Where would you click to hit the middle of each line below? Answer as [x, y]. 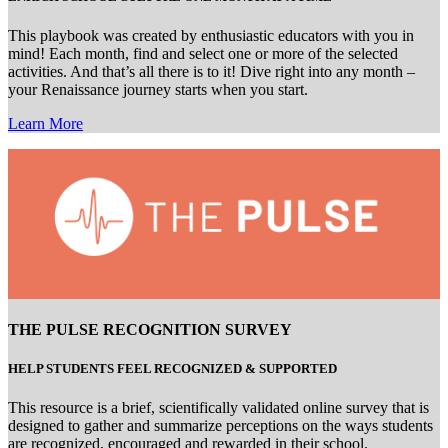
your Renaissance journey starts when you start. [158, 90]
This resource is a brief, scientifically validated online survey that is [218, 407]
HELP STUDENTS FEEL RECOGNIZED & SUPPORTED [172, 368]
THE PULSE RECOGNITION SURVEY [150, 329]
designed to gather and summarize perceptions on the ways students [220, 425]
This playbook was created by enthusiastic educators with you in [211, 36]
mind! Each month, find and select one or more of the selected [203, 54]
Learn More [45, 124]
